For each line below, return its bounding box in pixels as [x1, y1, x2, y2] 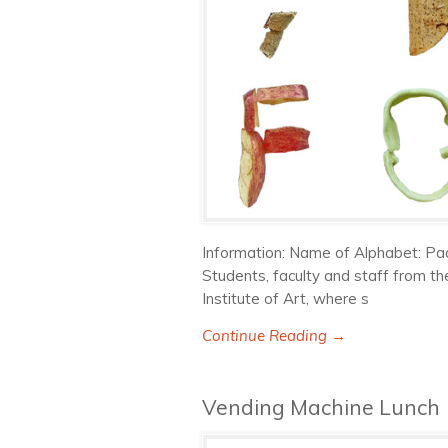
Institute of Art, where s [202, 289, 369, 308]
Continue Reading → [202, 326, 346, 345]
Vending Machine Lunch [202, 394, 440, 420]
